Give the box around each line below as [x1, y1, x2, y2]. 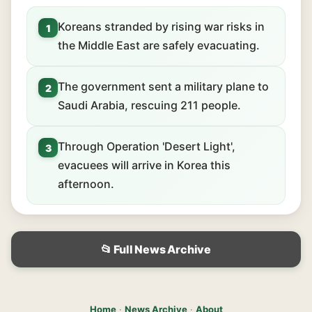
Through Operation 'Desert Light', [58, 139, 235, 153]
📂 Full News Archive [100, 242, 212, 256]
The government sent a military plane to [58, 79, 269, 93]
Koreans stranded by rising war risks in [58, 19, 265, 33]
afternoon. [58, 177, 114, 191]
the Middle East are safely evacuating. [58, 38, 260, 52]
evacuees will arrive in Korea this [58, 158, 231, 172]
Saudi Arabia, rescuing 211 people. [58, 98, 241, 112]
